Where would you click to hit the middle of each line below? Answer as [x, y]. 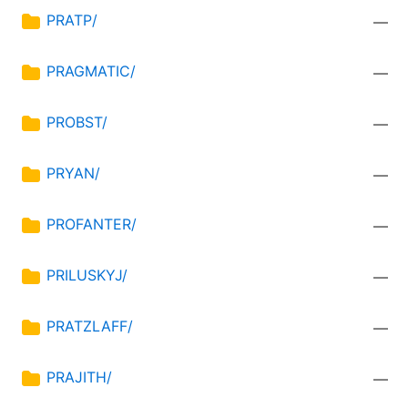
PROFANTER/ [92, 224]
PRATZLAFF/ [90, 326]
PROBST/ [77, 122]
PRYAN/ [73, 173]
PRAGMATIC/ [91, 71]
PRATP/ [72, 20]
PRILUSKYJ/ [87, 275]
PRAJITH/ [79, 377]
